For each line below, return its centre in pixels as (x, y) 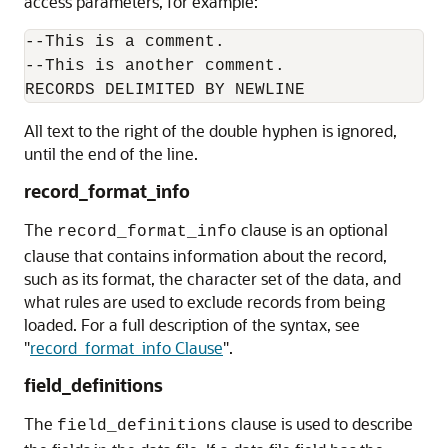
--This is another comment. (155, 65)
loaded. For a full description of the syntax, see (192, 324)
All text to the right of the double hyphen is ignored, (210, 130)
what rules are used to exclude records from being (204, 301)
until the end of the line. (111, 153)
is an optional (337, 229)
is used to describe (345, 423)
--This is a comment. (125, 41)
